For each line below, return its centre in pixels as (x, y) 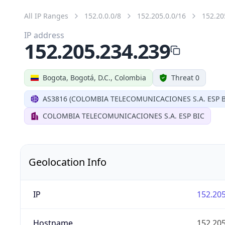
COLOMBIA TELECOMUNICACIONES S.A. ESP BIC (124, 116)
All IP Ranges (46, 16)
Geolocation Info (68, 162)
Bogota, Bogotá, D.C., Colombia (94, 77)
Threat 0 (185, 77)
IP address (44, 35)
